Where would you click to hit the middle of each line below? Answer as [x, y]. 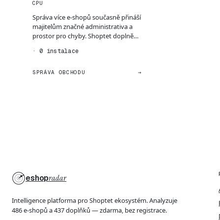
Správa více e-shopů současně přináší [87, 17]
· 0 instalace [56, 51]
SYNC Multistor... [56, 45]
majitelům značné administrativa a [82, 26]
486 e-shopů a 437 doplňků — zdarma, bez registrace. [89, 210]
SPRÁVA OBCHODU [59, 72]
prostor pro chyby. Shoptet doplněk [85, 36]
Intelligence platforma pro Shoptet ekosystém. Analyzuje [95, 200]
